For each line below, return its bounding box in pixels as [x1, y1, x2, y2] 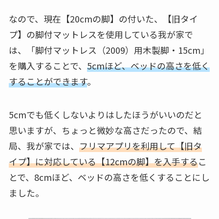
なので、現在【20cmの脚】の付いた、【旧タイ [8, 12, 198, 25]
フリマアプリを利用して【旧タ [79, 139, 202, 153]
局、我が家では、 [8, 139, 79, 153]
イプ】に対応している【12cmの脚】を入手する [8, 155, 198, 168]
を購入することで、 [8, 59, 87, 72]
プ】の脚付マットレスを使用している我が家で [8, 28, 193, 41]
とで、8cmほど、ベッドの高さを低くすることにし [8, 171, 210, 184]
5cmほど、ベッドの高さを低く [87, 59, 210, 72]
